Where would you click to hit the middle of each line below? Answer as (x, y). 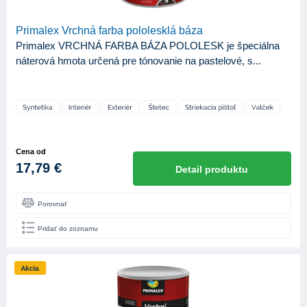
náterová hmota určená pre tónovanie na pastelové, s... (138, 61)
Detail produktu (212, 170)
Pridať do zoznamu (68, 229)
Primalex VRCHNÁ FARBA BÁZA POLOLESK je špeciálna (148, 46)
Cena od (31, 152)
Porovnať (52, 204)
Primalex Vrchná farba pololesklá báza (109, 31)
